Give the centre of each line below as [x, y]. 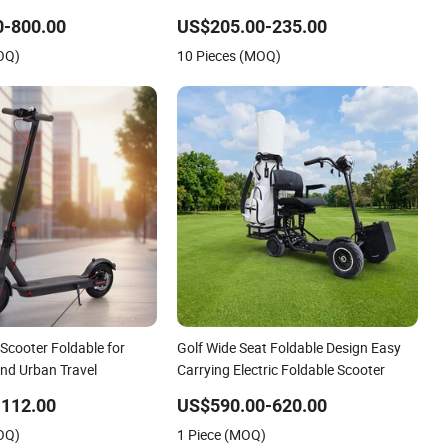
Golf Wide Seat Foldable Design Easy [289, 347]
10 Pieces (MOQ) [229, 55]
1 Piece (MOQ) [222, 434]
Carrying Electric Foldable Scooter [281, 369]
